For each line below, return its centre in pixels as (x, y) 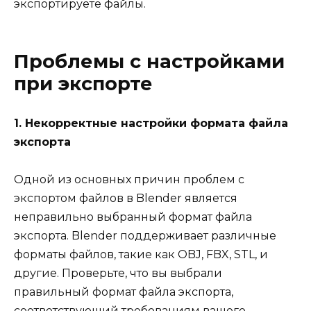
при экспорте (83, 84)
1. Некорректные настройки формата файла (151, 124)
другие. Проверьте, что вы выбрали (118, 274)
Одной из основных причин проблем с (129, 180)
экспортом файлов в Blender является (126, 199)
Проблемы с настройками (149, 62)
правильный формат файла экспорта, (124, 292)
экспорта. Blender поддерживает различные (145, 236)
